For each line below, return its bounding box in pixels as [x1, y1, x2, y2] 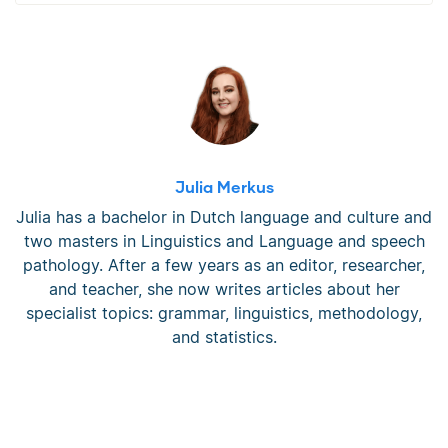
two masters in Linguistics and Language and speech [23, 230, 425, 251]
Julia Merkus [174, 176, 274, 196]
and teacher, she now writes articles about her [48, 278, 400, 299]
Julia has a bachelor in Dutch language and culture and [16, 206, 432, 227]
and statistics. [171, 326, 277, 347]
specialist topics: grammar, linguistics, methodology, [26, 302, 422, 323]
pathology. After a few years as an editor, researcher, [23, 254, 425, 275]
